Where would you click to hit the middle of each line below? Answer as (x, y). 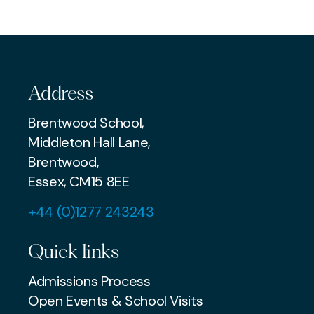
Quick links (74, 251)
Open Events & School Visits (116, 300)
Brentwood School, (90, 122)
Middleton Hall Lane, (89, 142)
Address (61, 93)
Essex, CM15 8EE (79, 181)
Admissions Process (89, 281)
